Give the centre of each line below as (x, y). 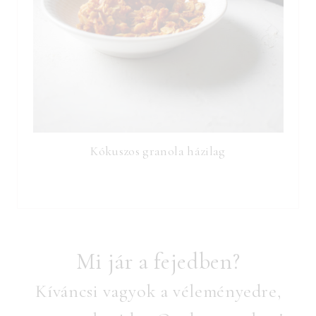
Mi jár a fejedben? (158, 261)
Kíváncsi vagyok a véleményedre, (158, 291)
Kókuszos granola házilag (158, 151)
